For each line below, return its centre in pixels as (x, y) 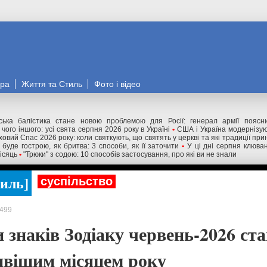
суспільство (77, 181)
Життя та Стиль (52, 84)
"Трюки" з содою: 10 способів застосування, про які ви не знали (130, 154)
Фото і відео (117, 84)
